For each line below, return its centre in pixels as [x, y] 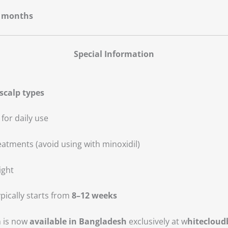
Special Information [114, 54]
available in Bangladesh [78, 221]
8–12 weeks [94, 196]
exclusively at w [157, 221]
